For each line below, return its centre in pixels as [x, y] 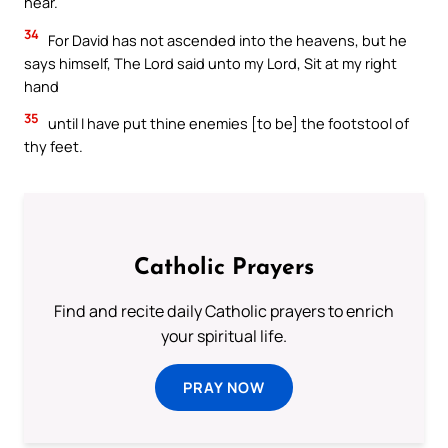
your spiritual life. [224, 336]
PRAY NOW [224, 387]
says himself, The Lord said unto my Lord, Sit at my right [210, 62]
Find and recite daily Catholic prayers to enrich [224, 311]
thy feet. [53, 146]
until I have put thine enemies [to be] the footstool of [227, 123]
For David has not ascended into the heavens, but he [226, 39]
